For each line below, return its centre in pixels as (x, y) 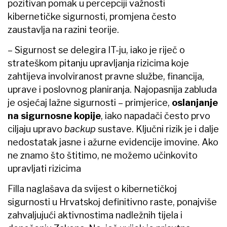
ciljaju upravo (36, 129)
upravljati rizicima (44, 168)
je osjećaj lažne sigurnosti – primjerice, (90, 102)
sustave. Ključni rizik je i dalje (157, 129)
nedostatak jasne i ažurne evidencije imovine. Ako (113, 142)
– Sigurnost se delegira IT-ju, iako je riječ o (96, 50)
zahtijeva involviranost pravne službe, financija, (106, 76)
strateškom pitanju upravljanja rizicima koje (98, 63)
